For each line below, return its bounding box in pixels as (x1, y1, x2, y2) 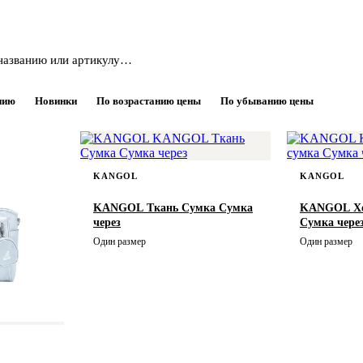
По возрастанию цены (96, 95, 201, 107)
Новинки (35, 95, 77, 107)
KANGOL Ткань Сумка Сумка (93, 201, 253, 214)
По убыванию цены (220, 95, 314, 107)
